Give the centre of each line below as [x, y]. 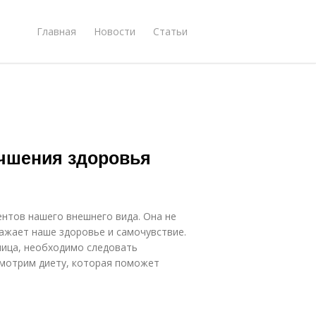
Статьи [170, 31]
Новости [115, 31]
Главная [56, 31]
